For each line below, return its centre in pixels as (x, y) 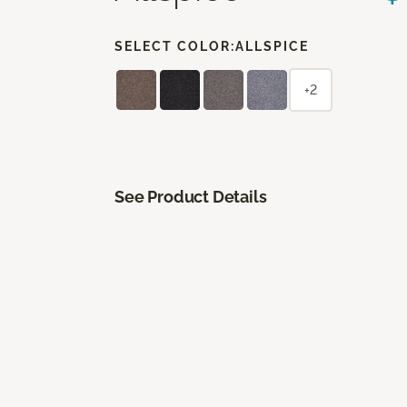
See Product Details (191, 196)
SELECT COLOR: (175, 46)
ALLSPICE (272, 46)
